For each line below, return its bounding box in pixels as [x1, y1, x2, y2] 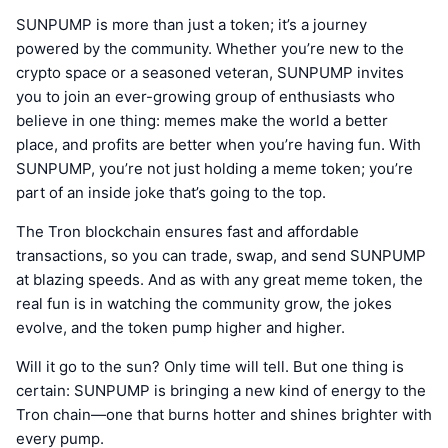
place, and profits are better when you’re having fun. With [16, 134, 421, 154]
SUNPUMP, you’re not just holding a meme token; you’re [16, 158, 413, 178]
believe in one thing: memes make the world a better [16, 110, 388, 130]
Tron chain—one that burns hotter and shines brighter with [16, 404, 432, 424]
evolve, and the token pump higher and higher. [16, 317, 345, 337]
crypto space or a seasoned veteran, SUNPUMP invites [16, 62, 404, 82]
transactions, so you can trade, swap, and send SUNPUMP [16, 245, 426, 265]
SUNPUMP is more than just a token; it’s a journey [16, 14, 367, 34]
